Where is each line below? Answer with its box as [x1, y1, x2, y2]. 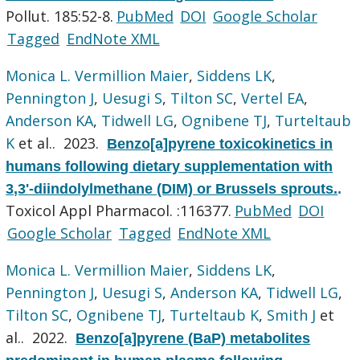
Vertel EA [241, 88, 305, 108]
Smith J [267, 305, 317, 325]
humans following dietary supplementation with [6, 157, 333, 174]
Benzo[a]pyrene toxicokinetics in [107, 135, 333, 152]
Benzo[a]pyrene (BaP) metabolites [76, 329, 311, 346]
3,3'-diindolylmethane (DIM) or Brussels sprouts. [6, 180, 338, 197]
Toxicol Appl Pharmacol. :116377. [6, 200, 232, 220]
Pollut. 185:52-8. [6, 6, 114, 26]
